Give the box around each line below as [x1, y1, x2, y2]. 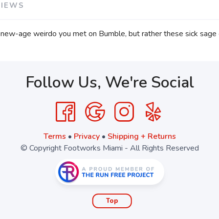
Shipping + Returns [107, 131, 176, 142]
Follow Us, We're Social [25, 72, 194, 93]
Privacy [73, 131, 100, 142]
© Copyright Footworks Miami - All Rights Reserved [20, 143, 199, 153]
